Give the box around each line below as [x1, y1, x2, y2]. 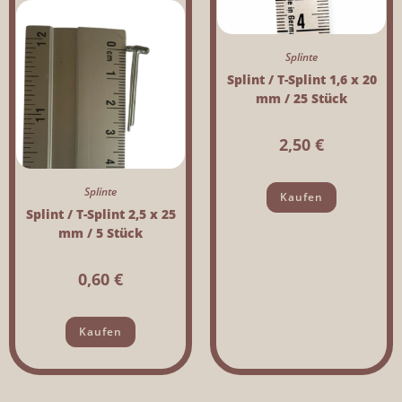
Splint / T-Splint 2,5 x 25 [25, 205, 176, 223]
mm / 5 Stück [58, 223, 143, 241]
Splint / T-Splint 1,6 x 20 [226, 70, 377, 88]
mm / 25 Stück [256, 89, 347, 107]
